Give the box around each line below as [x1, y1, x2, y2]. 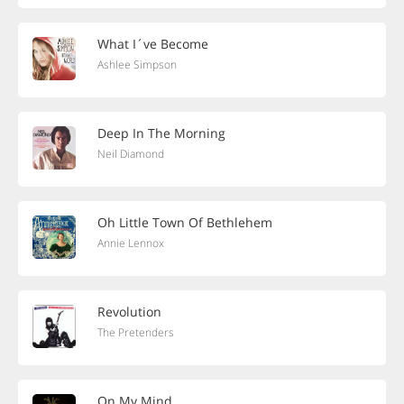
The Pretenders [97, 325, 174, 340]
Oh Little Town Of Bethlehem [97, 214, 272, 231]
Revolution [97, 303, 161, 320]
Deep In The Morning [97, 124, 225, 142]
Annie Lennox [97, 235, 164, 251]
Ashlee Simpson [97, 57, 177, 72]
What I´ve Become [97, 35, 208, 52]
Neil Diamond [97, 146, 164, 161]
